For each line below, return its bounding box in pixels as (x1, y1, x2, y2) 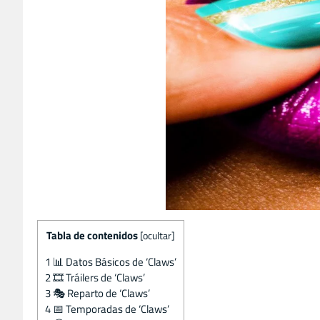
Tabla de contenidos (46, 226, 138, 244)
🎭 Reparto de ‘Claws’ (51, 284, 150, 301)
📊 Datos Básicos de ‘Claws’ (51, 253, 176, 270)
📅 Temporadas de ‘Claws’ (51, 300, 169, 317)
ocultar (143, 228, 171, 243)
